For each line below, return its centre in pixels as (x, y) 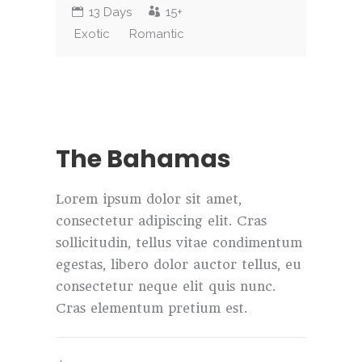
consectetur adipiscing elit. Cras (161, 221)
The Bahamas (143, 160)
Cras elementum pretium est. (152, 309)
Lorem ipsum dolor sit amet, (149, 200)
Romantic (157, 34)
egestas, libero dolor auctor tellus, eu (179, 265)
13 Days (110, 12)
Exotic (92, 34)
